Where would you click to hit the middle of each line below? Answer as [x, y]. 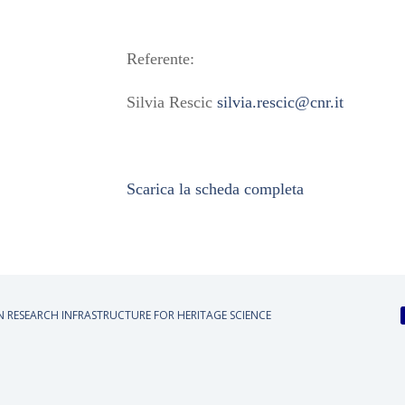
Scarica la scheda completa [216, 188]
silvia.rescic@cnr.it [281, 102]
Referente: [161, 58]
